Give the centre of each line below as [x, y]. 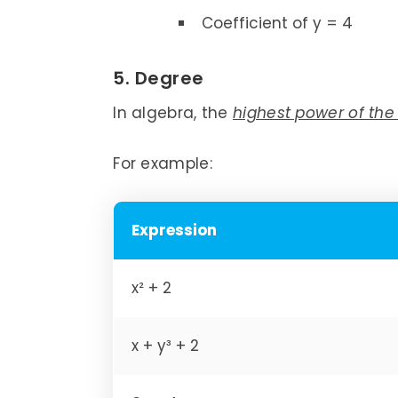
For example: [163, 164]
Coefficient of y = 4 [278, 24]
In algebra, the [173, 113]
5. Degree [159, 79]
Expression [175, 231]
